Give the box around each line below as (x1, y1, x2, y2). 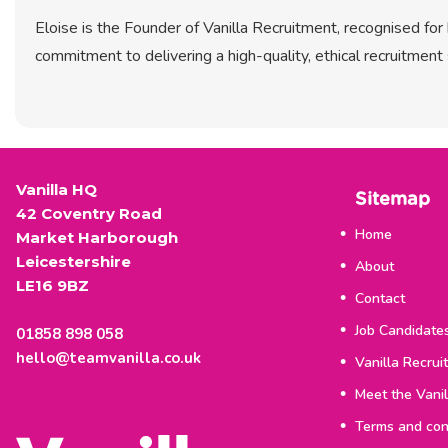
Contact (354, 289, 405, 309)
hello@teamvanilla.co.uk (16, 348, 202, 369)
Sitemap (366, 191, 430, 210)
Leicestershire (16, 252, 132, 272)
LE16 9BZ (16, 276, 90, 296)
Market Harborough (16, 228, 179, 248)
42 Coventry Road (16, 204, 163, 224)
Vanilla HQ (16, 180, 98, 200)
